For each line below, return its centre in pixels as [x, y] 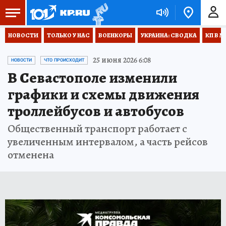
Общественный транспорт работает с [97, 129]
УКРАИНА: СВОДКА [169, 35]
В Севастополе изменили [92, 78]
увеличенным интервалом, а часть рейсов [108, 142]
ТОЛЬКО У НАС [68, 35]
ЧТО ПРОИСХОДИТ [64, 60]
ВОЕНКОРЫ [115, 35]
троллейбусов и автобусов [96, 111]
